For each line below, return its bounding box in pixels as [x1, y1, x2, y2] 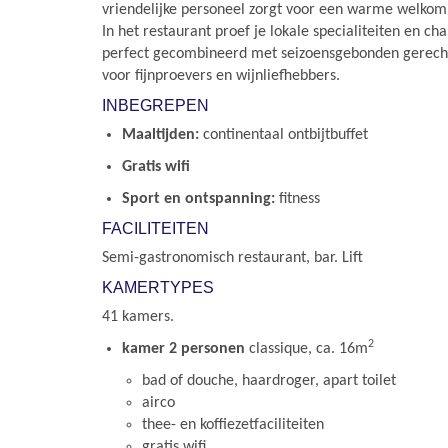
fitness [279, 191, 320, 207]
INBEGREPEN [102, 97, 209, 114]
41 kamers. [102, 309, 174, 325]
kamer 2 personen [122, 341, 245, 357]
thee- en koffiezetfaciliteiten [142, 417, 324, 433]
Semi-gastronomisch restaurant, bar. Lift [102, 250, 363, 266]
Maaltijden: [122, 127, 199, 143]
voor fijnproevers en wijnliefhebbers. [102, 68, 340, 84]
